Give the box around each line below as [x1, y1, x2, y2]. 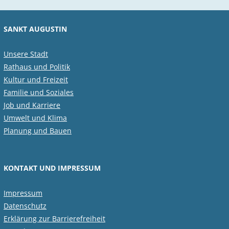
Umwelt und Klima [4, 112, 67, 123]
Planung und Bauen [4, 125, 72, 135]
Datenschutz [4, 200, 47, 211]
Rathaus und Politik [4, 61, 70, 72]
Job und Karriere [4, 100, 60, 110]
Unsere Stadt [4, 49, 48, 59]
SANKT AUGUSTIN [4, 24, 67, 34]
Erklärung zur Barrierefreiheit [4, 213, 105, 223]
